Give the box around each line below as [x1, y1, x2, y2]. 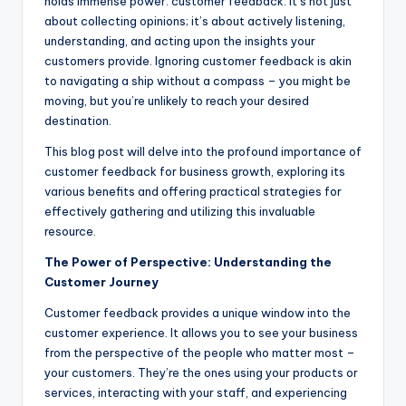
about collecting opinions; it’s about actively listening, [44, 13, 345, 28]
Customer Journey [44, 274, 159, 289]
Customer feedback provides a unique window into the [44, 304, 351, 320]
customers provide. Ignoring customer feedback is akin [44, 53, 352, 68]
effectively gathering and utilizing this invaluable [44, 203, 315, 218]
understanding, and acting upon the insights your [44, 33, 315, 48]
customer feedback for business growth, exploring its [44, 163, 345, 179]
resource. [44, 223, 96, 238]
